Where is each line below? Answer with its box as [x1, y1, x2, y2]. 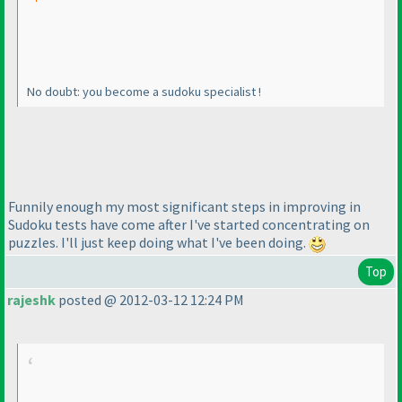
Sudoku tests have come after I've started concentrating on [8, 215, 370, 234]
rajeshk [7, 291, 56, 310]
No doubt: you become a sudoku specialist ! [27, 83, 261, 100]
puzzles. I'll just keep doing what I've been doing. [8, 233, 309, 252]
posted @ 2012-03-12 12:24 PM [56, 291, 244, 310]
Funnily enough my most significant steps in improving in [8, 197, 361, 216]
